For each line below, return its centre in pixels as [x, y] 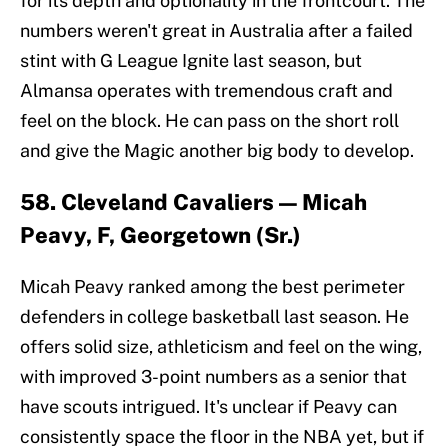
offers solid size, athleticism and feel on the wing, [221, 347]
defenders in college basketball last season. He [214, 317]
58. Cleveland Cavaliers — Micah [193, 202]
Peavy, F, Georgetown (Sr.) [160, 235]
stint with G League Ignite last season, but [191, 61]
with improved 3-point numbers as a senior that [213, 377]
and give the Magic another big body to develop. [217, 151]
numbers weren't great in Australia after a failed [216, 31]
